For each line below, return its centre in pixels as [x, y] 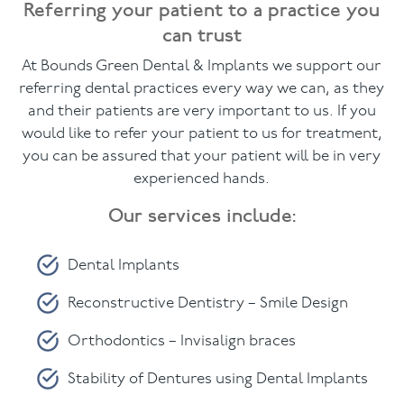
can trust [202, 35]
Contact [45, 130]
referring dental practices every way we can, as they [202, 89]
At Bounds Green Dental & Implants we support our [202, 67]
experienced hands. [202, 179]
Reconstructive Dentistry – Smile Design [208, 303]
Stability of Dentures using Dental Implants [218, 379]
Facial [36, 38]
